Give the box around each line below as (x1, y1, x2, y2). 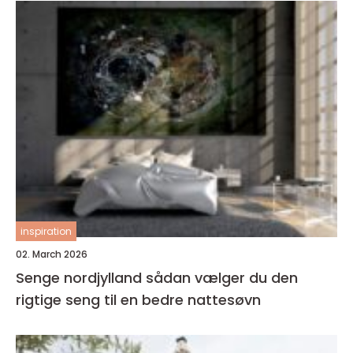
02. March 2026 (16, 247, 87, 261)
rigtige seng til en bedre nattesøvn (16, 290, 261, 310)
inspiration (20, 225, 72, 238)
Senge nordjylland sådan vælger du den (16, 268, 146, 288)
